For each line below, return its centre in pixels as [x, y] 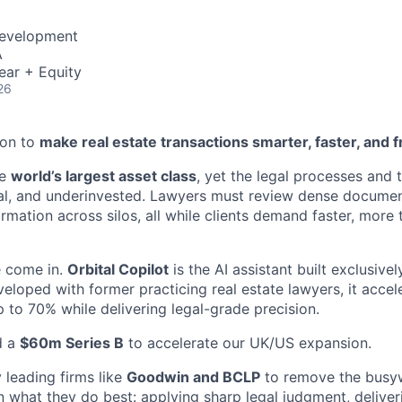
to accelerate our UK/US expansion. [248, 343]
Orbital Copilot [118, 269]
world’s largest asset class [104, 176]
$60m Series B [72, 343]
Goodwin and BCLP [193, 377]
